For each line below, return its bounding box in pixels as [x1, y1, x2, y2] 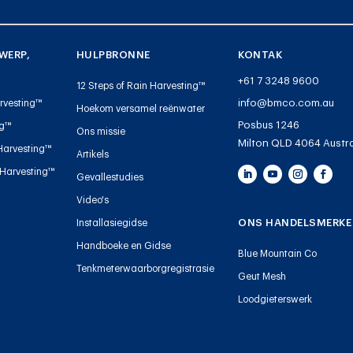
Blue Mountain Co [238, 248, 318, 258]
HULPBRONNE [76, 49, 150, 60]
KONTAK [238, 49, 283, 60]
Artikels [76, 149, 109, 159]
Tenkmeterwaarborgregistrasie [76, 263, 214, 273]
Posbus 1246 [238, 119, 300, 130]
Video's [76, 195, 109, 205]
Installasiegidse [76, 217, 147, 228]
